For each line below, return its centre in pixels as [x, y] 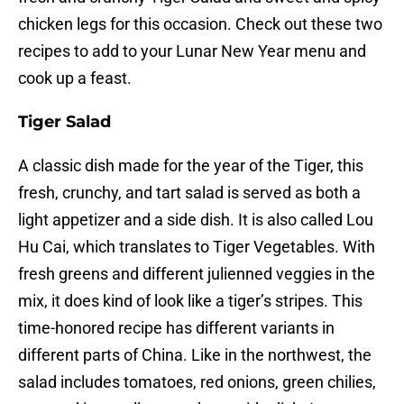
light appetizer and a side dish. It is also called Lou [196, 220]
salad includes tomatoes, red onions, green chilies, [197, 382]
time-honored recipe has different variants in [176, 328]
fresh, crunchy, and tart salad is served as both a [189, 193]
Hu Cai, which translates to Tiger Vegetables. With [197, 247]
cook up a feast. [75, 78]
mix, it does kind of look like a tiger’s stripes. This [190, 301]
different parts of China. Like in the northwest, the [195, 355]
